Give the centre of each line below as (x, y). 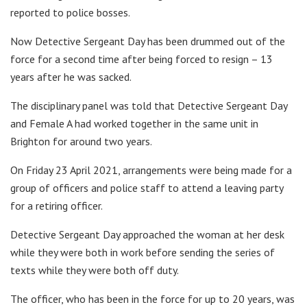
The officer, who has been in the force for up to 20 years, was (152, 298)
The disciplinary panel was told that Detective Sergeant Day (149, 105)
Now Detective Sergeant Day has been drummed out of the (148, 41)
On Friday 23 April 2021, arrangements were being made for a (151, 170)
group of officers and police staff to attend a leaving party (147, 187)
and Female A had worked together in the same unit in (134, 123)
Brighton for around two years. (81, 141)
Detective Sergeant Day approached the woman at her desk (147, 234)
